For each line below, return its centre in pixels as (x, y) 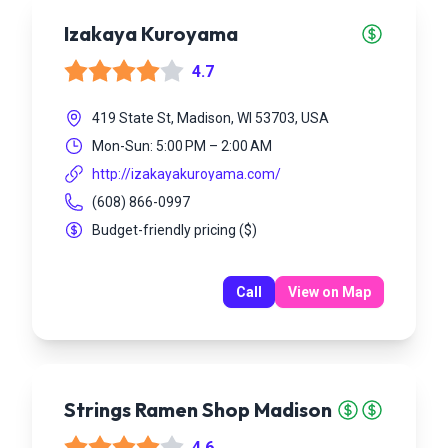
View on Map (329, 292)
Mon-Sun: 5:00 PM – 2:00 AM (182, 146)
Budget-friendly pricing (164, 230)
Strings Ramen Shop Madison (198, 409)
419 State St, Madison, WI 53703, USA (210, 118)
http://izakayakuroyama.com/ (186, 174)
